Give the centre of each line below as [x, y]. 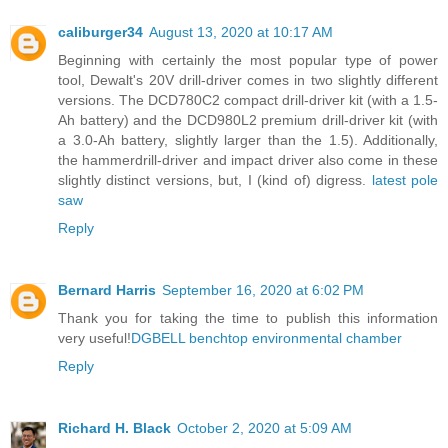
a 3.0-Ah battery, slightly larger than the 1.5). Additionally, [248, 140]
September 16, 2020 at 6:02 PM [263, 290]
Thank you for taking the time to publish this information [248, 318]
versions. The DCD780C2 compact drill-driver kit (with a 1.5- [248, 100]
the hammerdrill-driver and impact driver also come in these [248, 160]
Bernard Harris [107, 290]
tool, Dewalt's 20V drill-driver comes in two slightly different [248, 80]
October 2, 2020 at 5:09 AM [264, 428]
